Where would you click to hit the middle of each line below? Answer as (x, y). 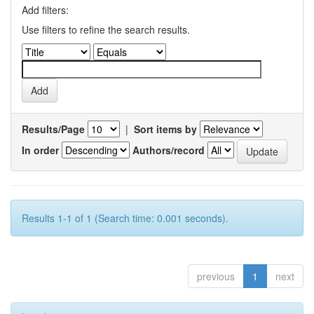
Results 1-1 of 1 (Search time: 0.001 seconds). (125, 218)
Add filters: (45, 10)
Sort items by (165, 129)
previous (216, 276)
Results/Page (53, 129)
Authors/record (169, 150)
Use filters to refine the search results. (106, 29)
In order (40, 150)
